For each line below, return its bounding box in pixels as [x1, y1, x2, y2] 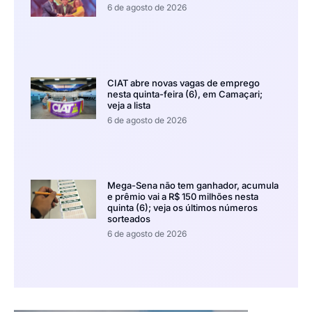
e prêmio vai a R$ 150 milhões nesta [107, 190, 258, 202]
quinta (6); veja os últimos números [107, 201, 258, 213]
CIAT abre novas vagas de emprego [107, 77, 260, 88]
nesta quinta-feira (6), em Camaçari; [107, 88, 263, 100]
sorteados [107, 212, 150, 224]
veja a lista [107, 99, 150, 111]
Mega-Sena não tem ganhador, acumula [107, 179, 279, 191]
